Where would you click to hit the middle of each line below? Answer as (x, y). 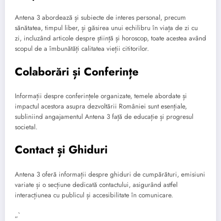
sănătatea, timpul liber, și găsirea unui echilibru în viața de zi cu (106, 28)
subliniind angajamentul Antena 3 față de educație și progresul (104, 117)
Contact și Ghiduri (61, 150)
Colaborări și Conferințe (77, 71)
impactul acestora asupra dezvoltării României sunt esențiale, (101, 107)
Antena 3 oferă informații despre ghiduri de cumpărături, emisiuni (110, 174)
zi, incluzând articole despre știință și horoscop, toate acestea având (110, 38)
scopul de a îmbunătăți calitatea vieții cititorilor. (82, 49)
